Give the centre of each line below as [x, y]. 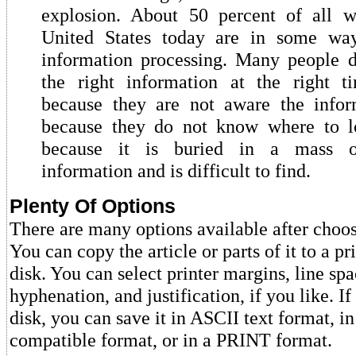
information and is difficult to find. [176, 170]
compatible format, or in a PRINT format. [171, 340]
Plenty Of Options [93, 206]
